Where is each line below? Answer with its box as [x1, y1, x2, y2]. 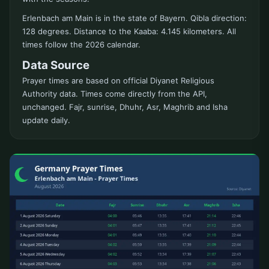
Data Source [22, 58, 89, 73]
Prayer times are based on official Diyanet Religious [22, 76, 214, 86]
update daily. [22, 115, 70, 125]
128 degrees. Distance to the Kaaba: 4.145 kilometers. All [22, 26, 236, 37]
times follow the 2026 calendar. [22, 40, 141, 50]
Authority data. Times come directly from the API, [22, 89, 207, 99]
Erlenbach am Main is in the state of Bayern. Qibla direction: [22, 13, 247, 23]
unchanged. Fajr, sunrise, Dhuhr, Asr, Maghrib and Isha [22, 102, 228, 112]
